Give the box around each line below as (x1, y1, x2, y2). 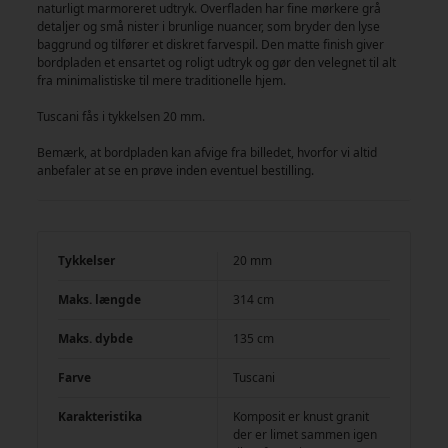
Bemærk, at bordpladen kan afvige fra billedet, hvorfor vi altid (37, 143, 378, 161)
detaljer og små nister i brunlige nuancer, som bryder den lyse (37, 17, 381, 35)
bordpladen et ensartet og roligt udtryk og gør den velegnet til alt (37, 53, 397, 71)
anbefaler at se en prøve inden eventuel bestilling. (37, 161, 315, 179)
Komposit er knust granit (233, 407, 370, 425)
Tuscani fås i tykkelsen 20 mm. (37, 107, 206, 125)
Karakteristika (58, 407, 143, 425)
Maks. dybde (58, 329, 134, 347)
